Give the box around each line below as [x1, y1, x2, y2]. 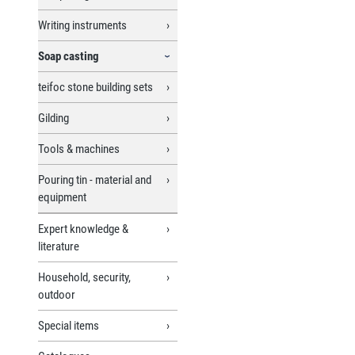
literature [38, 239, 79, 254]
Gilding [38, 110, 69, 125]
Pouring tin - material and [38, 172, 151, 187]
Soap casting [38, 48, 99, 63]
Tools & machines [38, 141, 120, 156]
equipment [38, 189, 86, 204]
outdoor [38, 287, 75, 302]
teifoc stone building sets [38, 79, 153, 94]
